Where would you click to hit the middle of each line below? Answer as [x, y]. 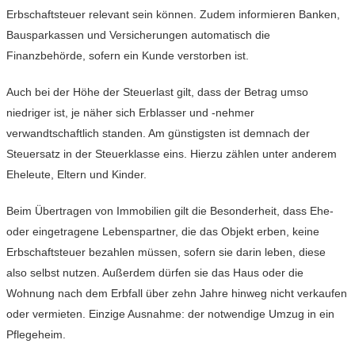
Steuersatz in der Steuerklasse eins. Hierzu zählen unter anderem [172, 154]
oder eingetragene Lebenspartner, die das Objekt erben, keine [163, 232]
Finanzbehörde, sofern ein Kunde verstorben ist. [128, 56]
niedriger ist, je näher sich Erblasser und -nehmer [130, 113]
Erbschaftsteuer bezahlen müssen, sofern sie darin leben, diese [166, 252]
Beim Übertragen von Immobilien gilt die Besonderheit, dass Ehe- [170, 211]
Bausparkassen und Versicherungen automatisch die [138, 35]
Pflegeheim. [36, 335]
